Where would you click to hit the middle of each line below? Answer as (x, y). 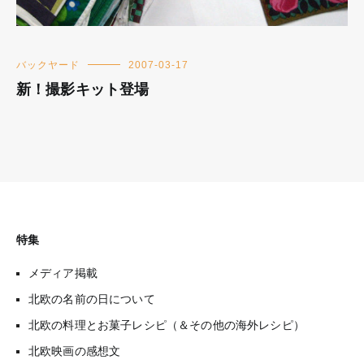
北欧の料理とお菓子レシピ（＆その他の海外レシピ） (167, 325)
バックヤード (48, 65)
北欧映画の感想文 (75, 351)
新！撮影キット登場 (83, 89)
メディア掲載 (63, 273)
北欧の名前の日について (92, 299)
